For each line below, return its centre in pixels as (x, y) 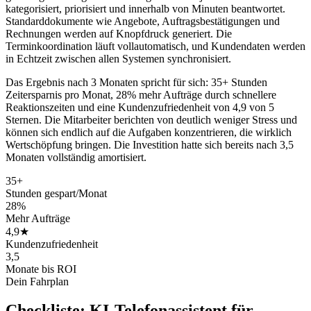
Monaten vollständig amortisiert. (76, 157)
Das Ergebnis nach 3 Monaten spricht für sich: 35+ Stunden (136, 82)
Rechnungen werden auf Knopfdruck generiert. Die (119, 33)
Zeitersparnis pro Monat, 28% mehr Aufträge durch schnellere (141, 94)
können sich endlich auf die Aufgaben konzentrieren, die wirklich (149, 132)
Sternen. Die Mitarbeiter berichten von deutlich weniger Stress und (151, 119)
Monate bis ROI (41, 269)
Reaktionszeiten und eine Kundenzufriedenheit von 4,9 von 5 (140, 107)
